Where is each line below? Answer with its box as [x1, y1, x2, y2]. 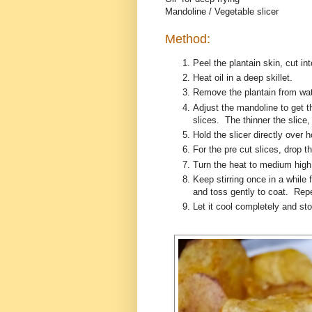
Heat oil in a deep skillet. [193, 72, 292, 84]
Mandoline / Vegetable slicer [165, 6, 279, 17]
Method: [165, 31, 210, 46]
